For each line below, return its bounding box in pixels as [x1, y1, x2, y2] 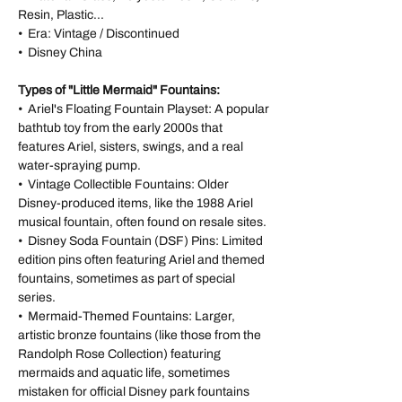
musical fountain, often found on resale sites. [18, 214, 267, 229]
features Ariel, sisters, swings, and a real [18, 139, 243, 153]
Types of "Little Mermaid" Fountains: [18, 83, 220, 97]
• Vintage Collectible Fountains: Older [18, 177, 229, 191]
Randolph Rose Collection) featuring [18, 346, 221, 361]
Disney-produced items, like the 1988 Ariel [18, 196, 253, 210]
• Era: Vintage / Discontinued [18, 26, 179, 40]
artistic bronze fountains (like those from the [18, 328, 261, 342]
